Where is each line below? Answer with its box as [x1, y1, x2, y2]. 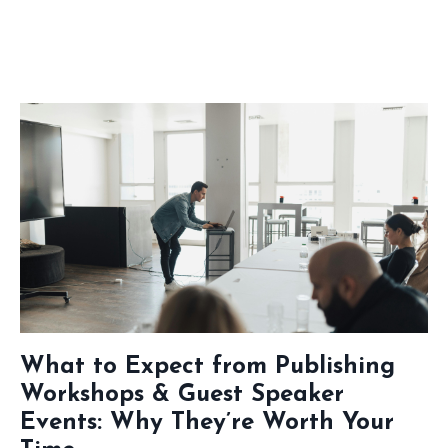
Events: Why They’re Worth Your [20, 410, 394, 435]
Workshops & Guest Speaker [20, 382, 344, 407]
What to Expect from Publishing [20, 354, 395, 379]
